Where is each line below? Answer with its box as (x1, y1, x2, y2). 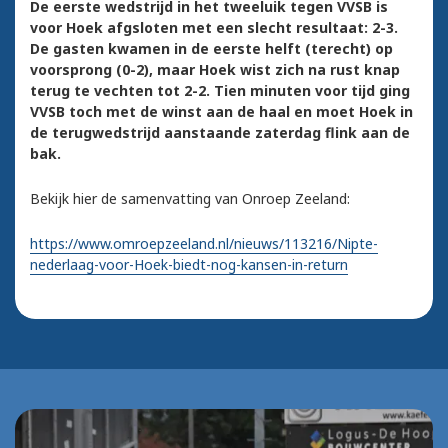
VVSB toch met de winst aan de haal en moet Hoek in (30, 102, 413, 122)
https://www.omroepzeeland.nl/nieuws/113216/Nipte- (30, 234, 378, 254)
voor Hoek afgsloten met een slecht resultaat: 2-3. (30, 18, 398, 38)
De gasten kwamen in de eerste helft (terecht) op (30, 39, 393, 59)
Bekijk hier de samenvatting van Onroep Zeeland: (30, 189, 350, 209)
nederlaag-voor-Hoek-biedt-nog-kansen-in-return (30, 255, 348, 275)
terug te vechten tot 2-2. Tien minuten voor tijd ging (30, 81, 410, 101)
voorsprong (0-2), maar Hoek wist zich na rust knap (30, 60, 400, 80)
